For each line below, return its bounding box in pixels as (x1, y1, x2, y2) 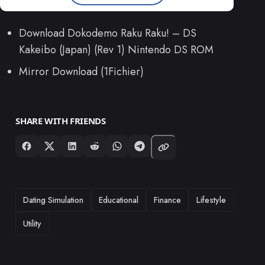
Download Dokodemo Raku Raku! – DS (19, 25, 196, 41)
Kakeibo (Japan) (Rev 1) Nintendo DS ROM (19, 41, 214, 57)
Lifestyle (196, 193, 227, 206)
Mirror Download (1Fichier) (19, 63, 144, 79)
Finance (154, 193, 182, 206)
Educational (99, 193, 139, 206)
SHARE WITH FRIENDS (15, 114, 106, 127)
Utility (23, 217, 42, 230)
